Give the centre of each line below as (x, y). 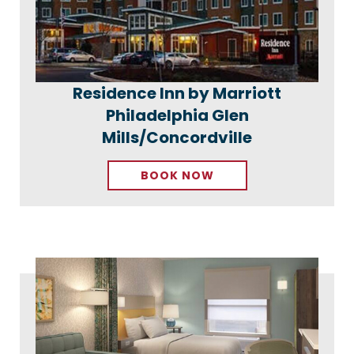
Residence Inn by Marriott (177, 93)
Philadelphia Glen (177, 115)
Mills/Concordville (177, 137)
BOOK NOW (177, 175)
